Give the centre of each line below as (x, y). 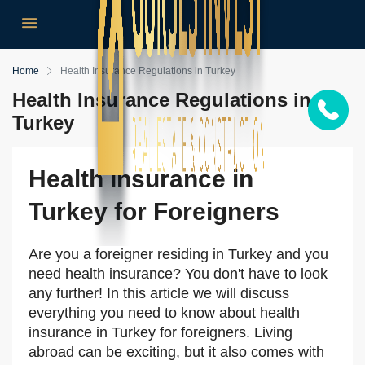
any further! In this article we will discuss (159, 293)
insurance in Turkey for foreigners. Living (161, 332)
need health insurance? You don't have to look (178, 274)
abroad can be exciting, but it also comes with (176, 352)
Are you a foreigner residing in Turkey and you (178, 254)
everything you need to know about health (164, 313)
